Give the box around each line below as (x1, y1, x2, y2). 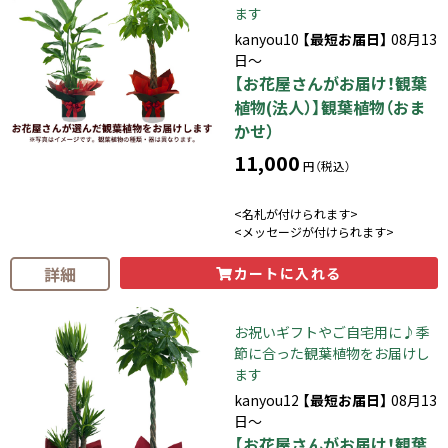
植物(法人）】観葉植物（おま (234, 94, 425, 119)
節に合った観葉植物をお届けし (234, 342, 430, 363)
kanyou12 (234, 389, 302, 410)
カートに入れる (233, 262, 342, 283)
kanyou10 (234, 28, 302, 49)
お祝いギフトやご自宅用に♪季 (234, 321, 430, 342)
